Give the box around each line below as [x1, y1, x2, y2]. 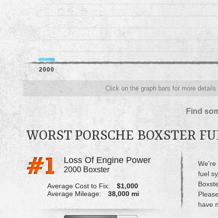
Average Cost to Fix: [47, 182, 110, 190]
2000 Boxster [63, 165, 109, 174]
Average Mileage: [47, 189, 101, 198]
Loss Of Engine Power [63, 155, 151, 165]
